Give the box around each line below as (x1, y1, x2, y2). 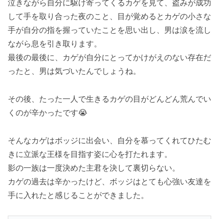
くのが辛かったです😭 (8, 107, 88, 117)
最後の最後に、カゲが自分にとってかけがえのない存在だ (8, 52, 211, 62)
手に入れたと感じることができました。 (8, 190, 149, 200)
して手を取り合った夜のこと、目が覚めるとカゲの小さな (8, 11, 211, 21)
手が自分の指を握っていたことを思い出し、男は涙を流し (8, 24, 211, 35)
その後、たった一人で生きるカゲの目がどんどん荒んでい (8, 93, 211, 104)
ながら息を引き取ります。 (8, 38, 102, 48)
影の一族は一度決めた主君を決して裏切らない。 (8, 162, 180, 173)
